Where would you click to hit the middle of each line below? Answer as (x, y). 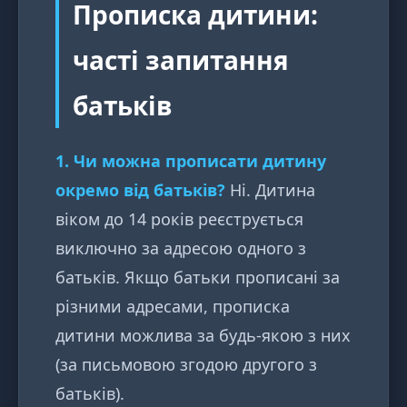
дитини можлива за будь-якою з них (203, 336)
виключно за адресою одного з (181, 248)
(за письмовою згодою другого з (186, 365)
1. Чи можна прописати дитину (191, 161)
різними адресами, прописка (173, 307)
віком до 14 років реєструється (179, 219)
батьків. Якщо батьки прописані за (198, 278)
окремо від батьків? (140, 190)
